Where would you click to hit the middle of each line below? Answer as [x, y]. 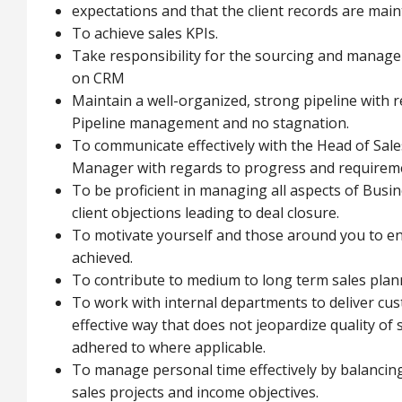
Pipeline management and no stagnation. [210, 123]
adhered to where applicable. [169, 347]
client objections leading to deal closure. [205, 213]
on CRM [98, 78]
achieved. [102, 258]
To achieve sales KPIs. [145, 33]
